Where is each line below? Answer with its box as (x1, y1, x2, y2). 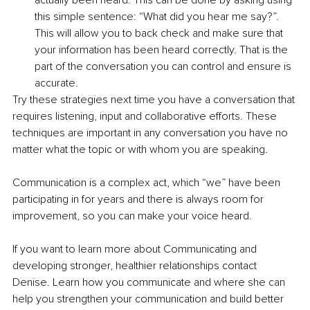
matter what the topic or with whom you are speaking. (12, 143, 268, 157)
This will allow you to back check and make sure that (35, 26, 286, 41)
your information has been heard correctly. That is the (35, 43, 291, 57)
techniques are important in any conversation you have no (12, 126, 291, 140)
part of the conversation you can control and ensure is (35, 60, 294, 74)
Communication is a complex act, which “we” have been (12, 176, 283, 190)
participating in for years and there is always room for (12, 192, 266, 207)
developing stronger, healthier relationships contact (12, 259, 259, 273)
